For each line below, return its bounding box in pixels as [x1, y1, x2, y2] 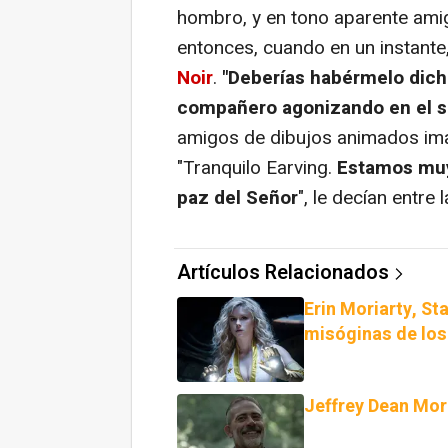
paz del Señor [177, 183, 298, 212]
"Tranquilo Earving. [177, 153, 337, 182]
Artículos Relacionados [177, 257, 389, 287]
